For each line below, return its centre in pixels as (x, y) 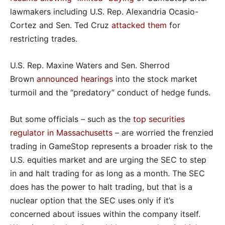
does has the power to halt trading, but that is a (101, 187)
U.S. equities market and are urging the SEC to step (108, 160)
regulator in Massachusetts (61, 133)
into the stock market (155, 79)
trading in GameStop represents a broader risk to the (111, 146)
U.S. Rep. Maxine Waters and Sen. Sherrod (90, 66)
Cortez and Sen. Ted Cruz (61, 25)
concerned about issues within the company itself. (105, 214)
